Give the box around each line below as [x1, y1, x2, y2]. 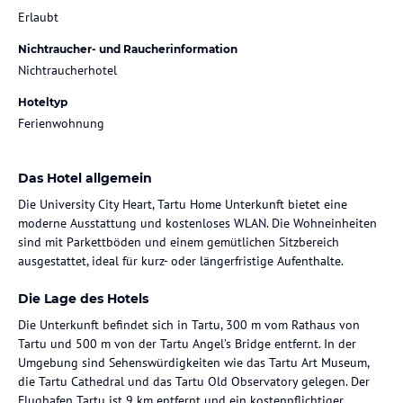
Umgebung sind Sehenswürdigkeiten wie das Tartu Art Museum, [18, 354, 369, 371]
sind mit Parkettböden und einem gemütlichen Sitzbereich [18, 233, 339, 250]
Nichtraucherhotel [18, 61, 117, 78]
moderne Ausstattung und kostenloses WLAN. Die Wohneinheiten [18, 214, 377, 231]
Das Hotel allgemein [18, 169, 152, 186]
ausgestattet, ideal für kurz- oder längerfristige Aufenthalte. [18, 252, 344, 269]
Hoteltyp [18, 94, 67, 109]
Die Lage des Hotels [18, 290, 148, 307]
